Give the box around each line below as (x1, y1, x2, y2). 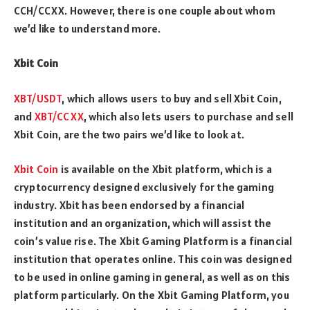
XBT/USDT (14, 91, 62, 105)
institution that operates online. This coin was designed (14, 252, 292, 266)
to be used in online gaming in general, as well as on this (14, 270, 291, 284)
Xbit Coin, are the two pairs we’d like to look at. (14, 127, 244, 141)
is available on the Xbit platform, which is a (58, 162, 272, 176)
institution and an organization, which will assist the (14, 216, 272, 230)
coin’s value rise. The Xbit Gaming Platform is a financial (14, 234, 293, 248)
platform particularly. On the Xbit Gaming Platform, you (14, 288, 289, 302)
